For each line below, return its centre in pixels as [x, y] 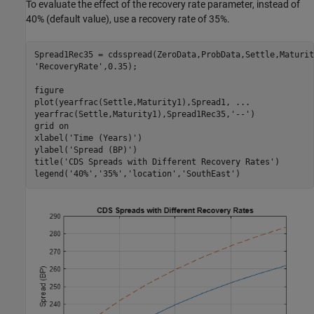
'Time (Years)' [103, 138]
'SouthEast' [208, 174]
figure [49, 91]
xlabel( [51, 138]
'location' [152, 174]
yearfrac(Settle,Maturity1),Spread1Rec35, [132, 115]
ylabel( [51, 150]
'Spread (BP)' [100, 150]
